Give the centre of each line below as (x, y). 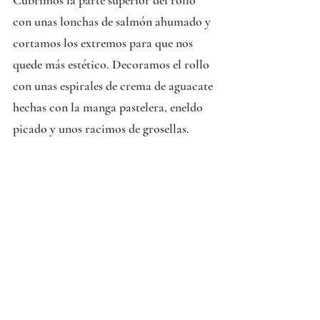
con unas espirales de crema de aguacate (114, 85)
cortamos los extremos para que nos (104, 42)
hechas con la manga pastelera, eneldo (109, 107)
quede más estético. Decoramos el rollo (112, 64)
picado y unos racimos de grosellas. (101, 128)
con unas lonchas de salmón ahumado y (113, 21)
